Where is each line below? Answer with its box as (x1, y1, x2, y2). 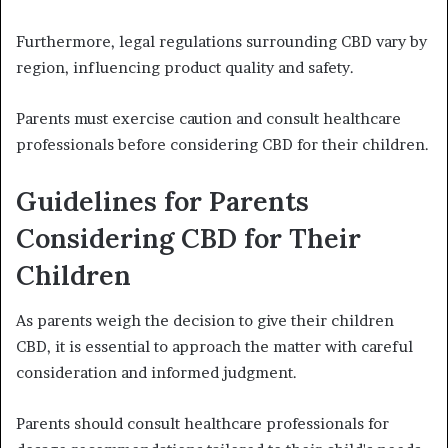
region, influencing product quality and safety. (16, 58, 354, 78)
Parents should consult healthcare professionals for (16, 413, 389, 433)
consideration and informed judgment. (16, 362, 297, 382)
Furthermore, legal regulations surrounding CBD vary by (16, 32, 427, 52)
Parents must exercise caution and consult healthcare (16, 109, 401, 129)
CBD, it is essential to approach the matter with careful (16, 336, 413, 356)
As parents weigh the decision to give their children (16, 310, 394, 330)
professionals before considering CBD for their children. (16, 135, 429, 155)
